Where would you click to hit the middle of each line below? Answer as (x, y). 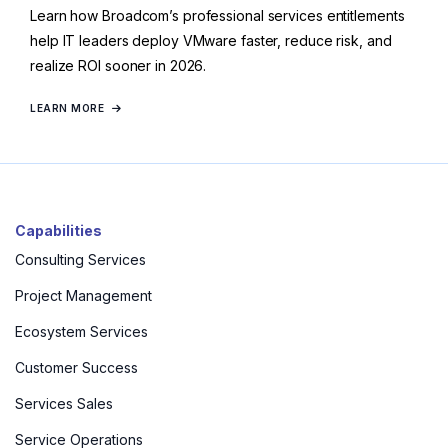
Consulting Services (80, 260)
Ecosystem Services (81, 332)
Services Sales (64, 404)
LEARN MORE (67, 108)
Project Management (83, 296)
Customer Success (76, 368)
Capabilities (58, 231)
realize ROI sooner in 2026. (120, 66)
